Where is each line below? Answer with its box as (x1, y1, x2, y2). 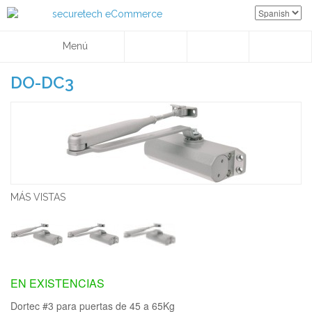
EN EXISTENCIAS (10, 275, 104, 291)
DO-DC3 (10, 72, 74, 93)
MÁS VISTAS (10, 192, 65, 203)
